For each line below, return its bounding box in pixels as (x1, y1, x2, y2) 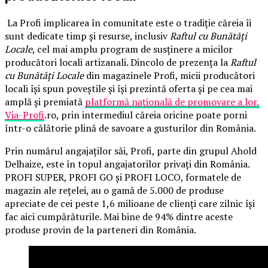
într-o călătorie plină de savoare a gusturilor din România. (5, 121, 256, 135)
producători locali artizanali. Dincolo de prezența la (5, 56, 230, 69)
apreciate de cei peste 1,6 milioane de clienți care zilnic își (5, 197, 255, 211)
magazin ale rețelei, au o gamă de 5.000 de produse (5, 184, 224, 197)
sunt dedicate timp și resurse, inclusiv (5, 29, 170, 43)
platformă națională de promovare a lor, (85, 95, 260, 109)
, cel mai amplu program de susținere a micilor (32, 42, 233, 56)
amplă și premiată (5, 95, 85, 109)
